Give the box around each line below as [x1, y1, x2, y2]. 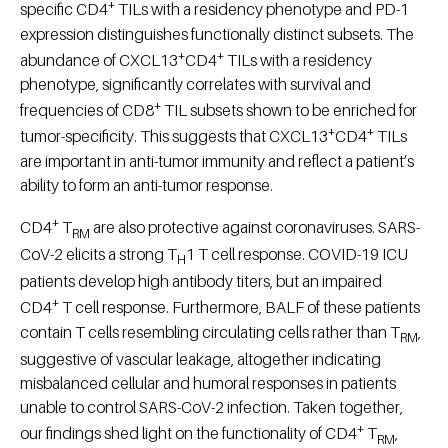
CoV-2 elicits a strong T [20, 244, 177, 265]
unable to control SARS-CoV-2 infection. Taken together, [20, 396, 403, 417]
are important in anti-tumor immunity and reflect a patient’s [20, 150, 414, 171]
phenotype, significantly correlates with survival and [20, 74, 371, 95]
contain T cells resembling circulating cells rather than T [20, 321, 400, 342]
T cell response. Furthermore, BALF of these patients [59, 297, 420, 318]
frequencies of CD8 [20, 100, 154, 121]
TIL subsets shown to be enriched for [161, 100, 417, 121]
